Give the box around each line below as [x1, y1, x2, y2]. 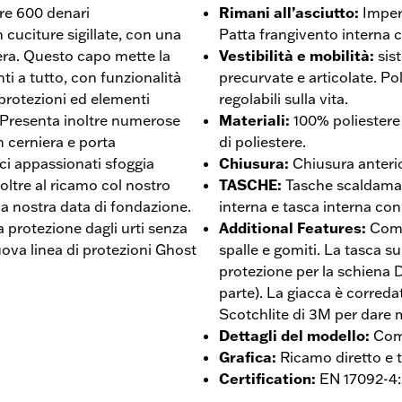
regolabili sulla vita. [219, 89, 348, 108]
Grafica [219, 347, 272, 366]
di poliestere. [219, 132, 306, 151]
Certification [219, 369, 311, 388]
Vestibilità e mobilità [219, 46, 370, 65]
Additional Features [219, 218, 362, 237]
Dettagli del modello [219, 326, 365, 345]
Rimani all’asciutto [219, 3, 354, 22]
